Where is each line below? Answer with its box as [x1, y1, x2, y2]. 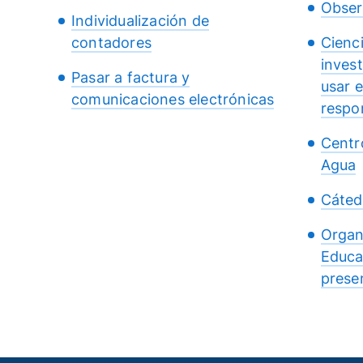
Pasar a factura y [71, 68, 190, 86]
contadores [71, 33, 152, 51]
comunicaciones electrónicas [71, 90, 275, 108]
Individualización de [71, 11, 209, 29]
